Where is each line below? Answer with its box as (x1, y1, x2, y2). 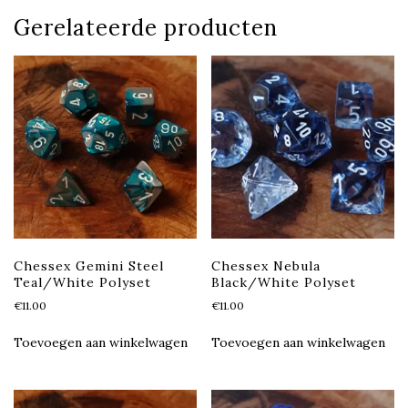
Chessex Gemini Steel (14, 257, 164, 274)
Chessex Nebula (211, 257, 321, 274)
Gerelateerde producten (14, 14, 278, 42)
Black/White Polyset (211, 273, 357, 291)
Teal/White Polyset (14, 273, 151, 291)
